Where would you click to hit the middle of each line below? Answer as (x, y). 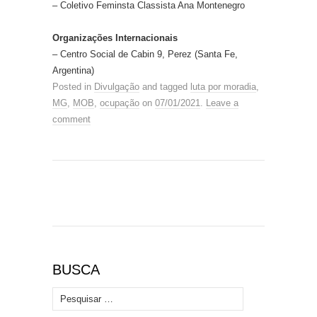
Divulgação (117, 87)
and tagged (165, 87)
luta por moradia (223, 87)
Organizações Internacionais (115, 38)
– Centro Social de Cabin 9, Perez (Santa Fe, (145, 54)
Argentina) (73, 71)
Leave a (222, 103)
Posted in (73, 87)
